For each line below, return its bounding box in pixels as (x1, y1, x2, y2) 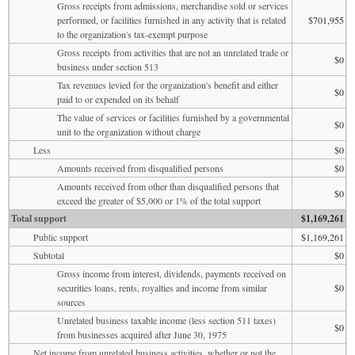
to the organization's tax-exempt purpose (57, 27, 208, 40)
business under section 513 (57, 59, 158, 73)
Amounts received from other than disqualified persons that (57, 179, 279, 193)
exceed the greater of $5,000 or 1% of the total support (57, 193, 261, 207)
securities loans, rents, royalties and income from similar (57, 281, 267, 294)
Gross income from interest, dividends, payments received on (57, 266, 286, 280)
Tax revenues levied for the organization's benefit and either (57, 78, 278, 91)
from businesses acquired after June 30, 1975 (57, 327, 227, 341)
